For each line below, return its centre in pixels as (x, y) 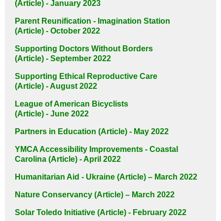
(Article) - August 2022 (56, 86)
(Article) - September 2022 (63, 59)
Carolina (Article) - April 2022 (68, 159)
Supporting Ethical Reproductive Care (86, 76)
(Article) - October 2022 (57, 31)
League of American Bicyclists (72, 104)
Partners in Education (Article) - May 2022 (92, 132)
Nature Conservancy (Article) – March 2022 (95, 195)
